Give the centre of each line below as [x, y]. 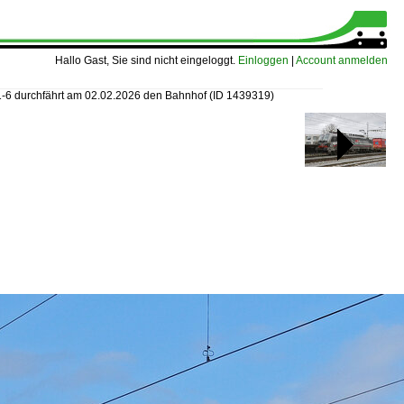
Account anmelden [342, 60]
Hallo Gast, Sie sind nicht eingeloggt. [147, 60]
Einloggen [263, 60]
